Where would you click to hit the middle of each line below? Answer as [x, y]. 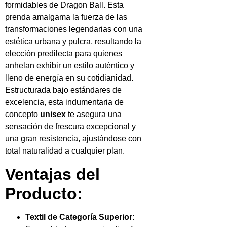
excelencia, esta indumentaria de [64, 102]
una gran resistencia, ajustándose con [73, 139]
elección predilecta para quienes [64, 54]
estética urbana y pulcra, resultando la [73, 42]
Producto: [44, 193]
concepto [23, 115]
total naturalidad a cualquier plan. [65, 151]
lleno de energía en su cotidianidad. [69, 78]
